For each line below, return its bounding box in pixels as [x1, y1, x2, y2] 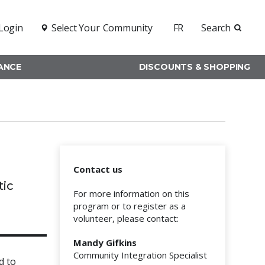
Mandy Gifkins [73, 237, 139, 248]
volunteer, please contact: [73, 212, 179, 224]
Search [201, 21, 231, 34]
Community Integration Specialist [73, 249, 207, 261]
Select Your [51, 21, 100, 34]
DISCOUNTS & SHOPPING [138, 62, 250, 72]
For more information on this [73, 188, 189, 199]
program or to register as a [73, 200, 186, 212]
